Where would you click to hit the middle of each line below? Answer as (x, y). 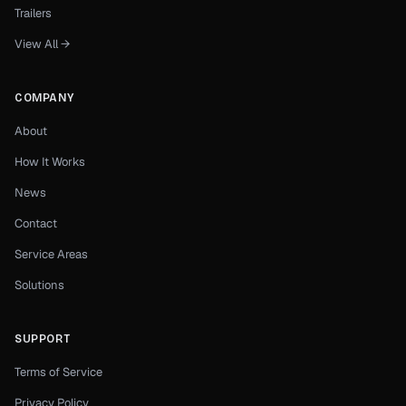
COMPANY (44, 98)
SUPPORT (43, 339)
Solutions (39, 285)
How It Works (50, 162)
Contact (36, 223)
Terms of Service (58, 372)
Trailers (33, 13)
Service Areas (51, 254)
